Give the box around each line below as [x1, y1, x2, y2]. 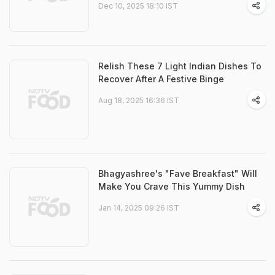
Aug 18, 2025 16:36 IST [98, 96, 179, 105]
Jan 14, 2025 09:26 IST [98, 203, 179, 212]
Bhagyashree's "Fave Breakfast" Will [98, 168, 257, 179]
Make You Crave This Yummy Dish [98, 181, 245, 192]
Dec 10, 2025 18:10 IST [98, 1, 178, 10]
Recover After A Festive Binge [98, 74, 224, 84]
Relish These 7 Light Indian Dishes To [98, 61, 261, 71]
